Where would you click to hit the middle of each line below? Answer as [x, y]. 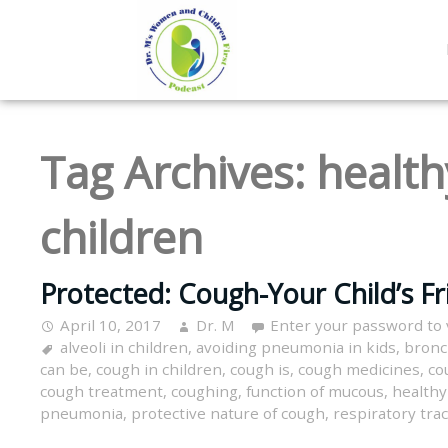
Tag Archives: [178, 172]
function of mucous [315, 391]
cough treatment [101, 391]
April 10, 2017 [110, 325]
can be [64, 369]
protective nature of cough [228, 413]
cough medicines [359, 369]
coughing [204, 391]
